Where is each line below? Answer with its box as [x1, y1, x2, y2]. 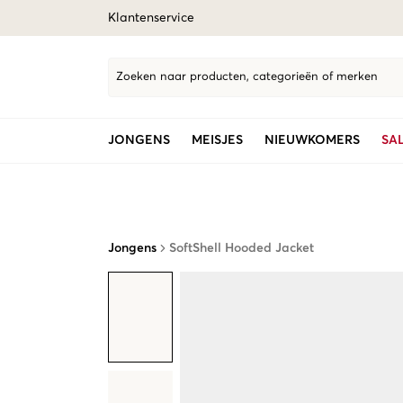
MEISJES [192, 134, 243, 147]
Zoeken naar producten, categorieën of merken [116, 71, 378, 83]
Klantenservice [108, 12, 194, 24]
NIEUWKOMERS [264, 134, 360, 147]
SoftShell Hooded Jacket [169, 242, 314, 255]
